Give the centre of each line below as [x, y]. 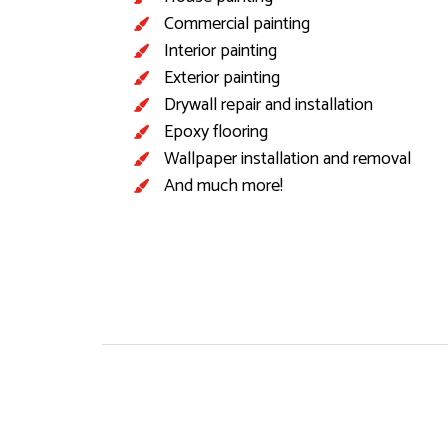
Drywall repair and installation [268, 104]
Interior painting [220, 50]
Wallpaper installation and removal [287, 158]
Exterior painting [222, 77]
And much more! [223, 185]
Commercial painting [237, 23]
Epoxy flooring [216, 131]
